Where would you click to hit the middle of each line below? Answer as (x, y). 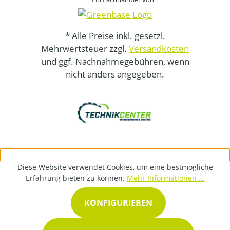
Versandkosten (159, 49)
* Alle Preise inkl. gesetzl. (115, 36)
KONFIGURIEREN (118, 203)
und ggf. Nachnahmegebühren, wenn (115, 61)
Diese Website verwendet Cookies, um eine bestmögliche (115, 167)
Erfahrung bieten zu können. (76, 178)
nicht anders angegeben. (115, 74)
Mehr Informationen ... (166, 178)
